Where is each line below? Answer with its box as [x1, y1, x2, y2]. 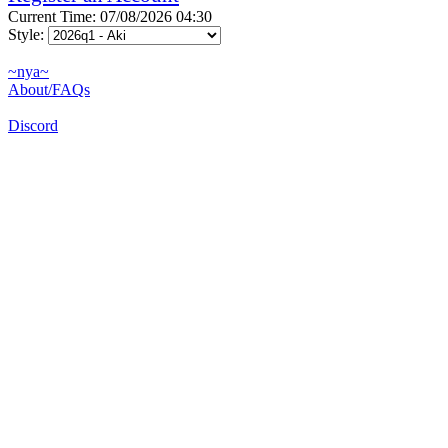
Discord [8, 116, 58, 134]
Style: [8, 25, 48, 43]
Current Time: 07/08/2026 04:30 [8, 7, 212, 25]
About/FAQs [8, 80, 90, 98]
